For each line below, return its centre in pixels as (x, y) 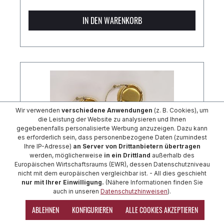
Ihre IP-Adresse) (48, 146)
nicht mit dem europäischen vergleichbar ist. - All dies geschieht (112, 173)
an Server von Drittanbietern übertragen (136, 146)
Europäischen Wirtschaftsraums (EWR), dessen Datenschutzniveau (112, 164)
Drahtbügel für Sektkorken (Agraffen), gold (99, 201)
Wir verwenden (38, 110)
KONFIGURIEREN (92, 210)
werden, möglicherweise (67, 155)
